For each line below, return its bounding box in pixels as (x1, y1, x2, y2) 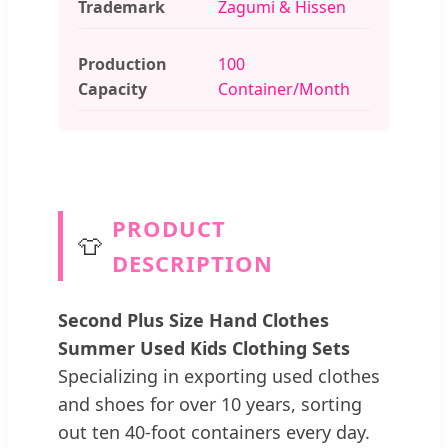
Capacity (78, 77, 147, 100)
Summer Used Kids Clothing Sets (58, 335, 350, 360)
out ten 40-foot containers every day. (58, 419, 370, 444)
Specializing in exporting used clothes (58, 363, 380, 388)
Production (78, 52, 167, 75)
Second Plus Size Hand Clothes (58, 307, 329, 332)
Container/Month (218, 77, 350, 100)
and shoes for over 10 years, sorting (58, 391, 362, 416)
